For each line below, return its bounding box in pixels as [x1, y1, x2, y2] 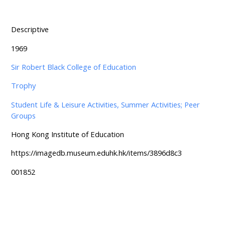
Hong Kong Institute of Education [11, 129, 124, 140]
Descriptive [11, 24, 49, 35]
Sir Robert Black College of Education [11, 62, 136, 72]
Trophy [11, 80, 36, 91]
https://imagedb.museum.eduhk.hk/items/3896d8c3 [11, 148, 182, 158]
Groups [11, 110, 36, 121]
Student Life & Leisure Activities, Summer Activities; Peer [11, 99, 200, 109]
